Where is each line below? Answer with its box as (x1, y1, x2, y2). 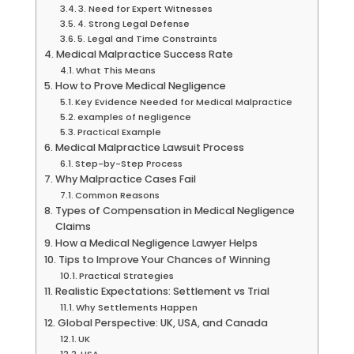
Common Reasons (75, 188, 160, 201)
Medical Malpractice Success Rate (55, 47, 233, 61)
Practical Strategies (79, 269, 175, 282)
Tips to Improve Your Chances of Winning (58, 252, 270, 266)
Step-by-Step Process (75, 156, 183, 170)
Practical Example (77, 125, 162, 138)
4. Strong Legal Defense (77, 17, 190, 30)
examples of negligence (77, 110, 192, 123)
